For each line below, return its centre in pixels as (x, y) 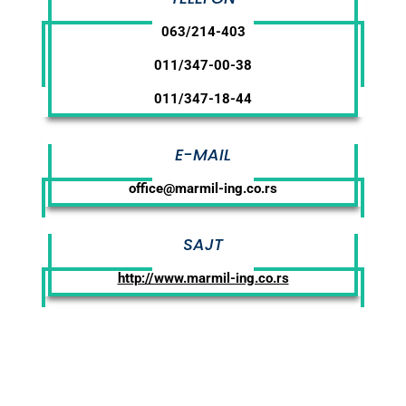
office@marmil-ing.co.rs (203, 189)
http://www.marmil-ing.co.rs (203, 279)
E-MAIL (203, 155)
